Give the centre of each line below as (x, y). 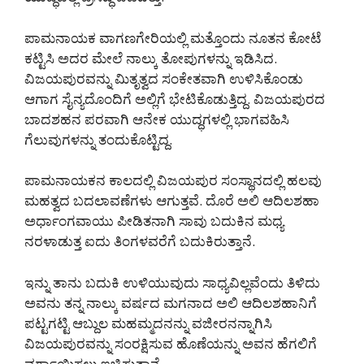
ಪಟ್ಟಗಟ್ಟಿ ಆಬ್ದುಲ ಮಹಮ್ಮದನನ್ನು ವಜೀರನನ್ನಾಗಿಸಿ (148, 323)
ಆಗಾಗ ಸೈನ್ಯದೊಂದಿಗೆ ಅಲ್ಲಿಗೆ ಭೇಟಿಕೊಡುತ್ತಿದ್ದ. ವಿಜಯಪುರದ (175, 98)
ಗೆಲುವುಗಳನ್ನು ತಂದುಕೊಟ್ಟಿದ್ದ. (98, 139)
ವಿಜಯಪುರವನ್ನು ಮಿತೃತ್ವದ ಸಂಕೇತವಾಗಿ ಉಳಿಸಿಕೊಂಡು (164, 78)
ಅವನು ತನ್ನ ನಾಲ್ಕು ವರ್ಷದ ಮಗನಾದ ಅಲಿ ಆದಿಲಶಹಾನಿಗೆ (171, 302)
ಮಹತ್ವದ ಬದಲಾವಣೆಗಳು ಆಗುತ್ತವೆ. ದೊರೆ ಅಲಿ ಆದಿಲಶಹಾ (172, 201)
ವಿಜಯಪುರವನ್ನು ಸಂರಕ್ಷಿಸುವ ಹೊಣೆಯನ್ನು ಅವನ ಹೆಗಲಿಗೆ (171, 343)
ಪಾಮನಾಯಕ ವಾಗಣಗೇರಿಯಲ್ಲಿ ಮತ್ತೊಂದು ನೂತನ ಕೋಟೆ (173, 37)
